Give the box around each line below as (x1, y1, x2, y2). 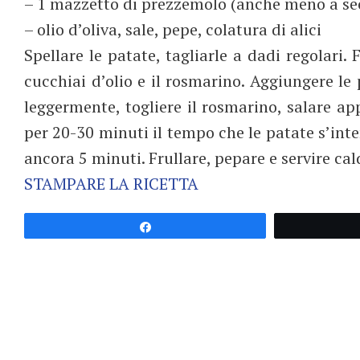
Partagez (162, 219, 207, 233)
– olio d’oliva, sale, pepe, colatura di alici (24, 18, 321, 40)
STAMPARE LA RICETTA (24, 172, 198, 194)
